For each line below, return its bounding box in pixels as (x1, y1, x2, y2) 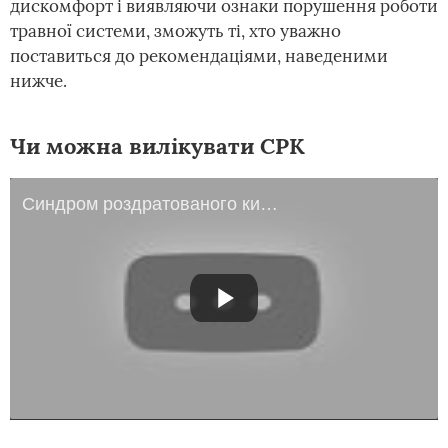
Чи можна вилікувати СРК (10, 132, 305, 160)
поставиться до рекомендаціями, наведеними (10, 45, 388, 67)
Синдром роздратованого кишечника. (260, 194, 278, 214)
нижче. (10, 70, 67, 92)
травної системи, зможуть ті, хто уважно (10, 20, 341, 42)
